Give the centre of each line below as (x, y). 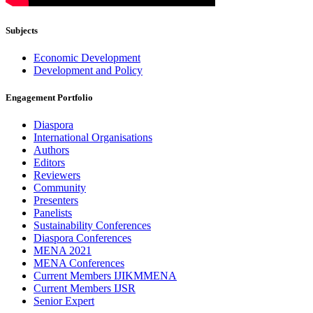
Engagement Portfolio (49, 97)
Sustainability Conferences (92, 226)
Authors (51, 150)
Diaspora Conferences (82, 238)
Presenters (56, 201)
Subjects (22, 30)
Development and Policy (88, 70)
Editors (49, 163)
